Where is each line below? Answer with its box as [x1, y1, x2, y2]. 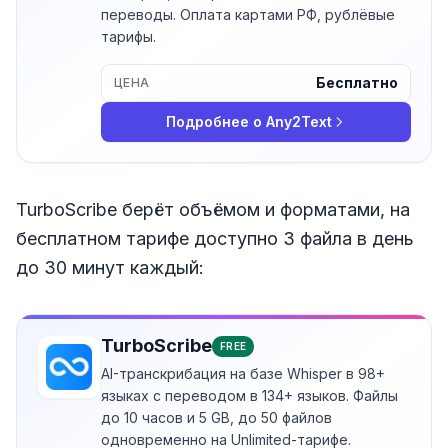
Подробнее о [166, 113, 266, 131]
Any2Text [266, 113, 332, 131]
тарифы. [101, 28, 156, 46]
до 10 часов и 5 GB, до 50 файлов [101, 409, 332, 427]
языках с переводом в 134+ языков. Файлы [101, 387, 398, 405]
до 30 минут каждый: [16, 257, 204, 279]
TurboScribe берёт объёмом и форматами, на [16, 199, 410, 221]
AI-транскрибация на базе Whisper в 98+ [101, 365, 385, 383]
